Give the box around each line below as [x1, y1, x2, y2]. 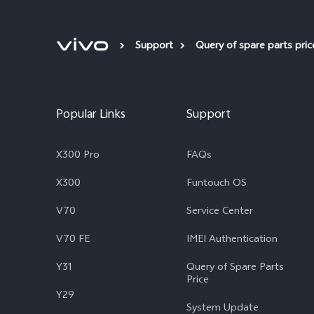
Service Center [186, 203, 253, 221]
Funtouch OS [186, 175, 247, 193]
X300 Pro [56, 147, 100, 165]
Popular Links [56, 105, 125, 125]
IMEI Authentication [186, 231, 278, 249]
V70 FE [56, 231, 90, 249]
